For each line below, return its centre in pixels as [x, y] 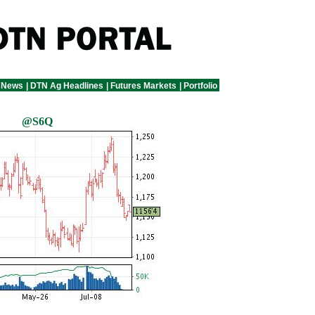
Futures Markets [143, 86]
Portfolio [200, 86]
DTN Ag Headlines [67, 86]
